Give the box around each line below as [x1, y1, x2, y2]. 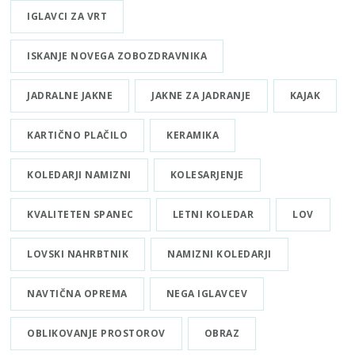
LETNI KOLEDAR [172, 208, 254, 222]
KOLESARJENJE [170, 168, 244, 182]
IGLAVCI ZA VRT [27, 10, 108, 24]
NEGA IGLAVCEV [166, 287, 248, 301]
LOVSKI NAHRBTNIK [27, 247, 129, 261]
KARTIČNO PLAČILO [27, 128, 128, 143]
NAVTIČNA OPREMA [27, 287, 128, 301]
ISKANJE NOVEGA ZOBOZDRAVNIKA [27, 49, 208, 63]
